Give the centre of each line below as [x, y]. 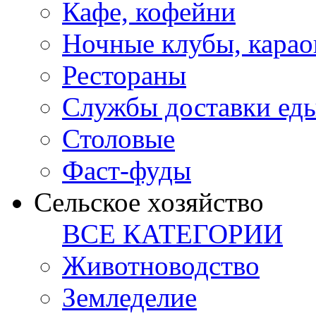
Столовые [119, 139]
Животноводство [161, 266]
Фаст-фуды [127, 171]
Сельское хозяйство [149, 202]
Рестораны [124, 75]
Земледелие [129, 298]
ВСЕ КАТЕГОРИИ [172, 234]
